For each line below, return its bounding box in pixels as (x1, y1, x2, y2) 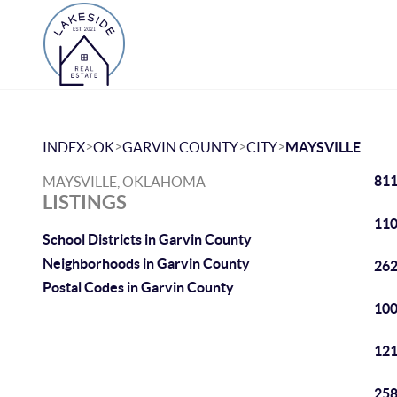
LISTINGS (43, 191, 127, 213)
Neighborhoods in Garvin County (43, 255, 250, 271)
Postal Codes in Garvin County (43, 279, 234, 295)
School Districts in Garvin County (43, 231, 252, 247)
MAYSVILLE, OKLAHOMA (43, 174, 206, 190)
